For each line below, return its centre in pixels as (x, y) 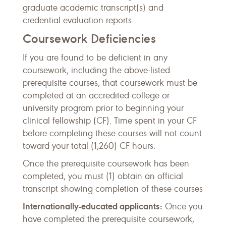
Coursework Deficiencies (90, 39)
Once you (183, 206)
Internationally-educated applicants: (93, 206)
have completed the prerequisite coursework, (108, 219)
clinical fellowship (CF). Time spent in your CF (110, 121)
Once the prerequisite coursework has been (106, 163)
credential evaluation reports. (78, 20)
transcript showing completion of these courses (113, 189)
